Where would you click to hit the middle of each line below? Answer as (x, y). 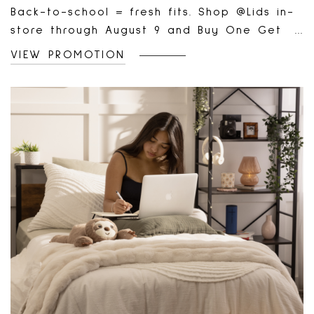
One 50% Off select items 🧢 (109, 48)
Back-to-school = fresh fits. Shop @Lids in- (152, 12)
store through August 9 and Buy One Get (146, 30)
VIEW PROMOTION (68, 55)
